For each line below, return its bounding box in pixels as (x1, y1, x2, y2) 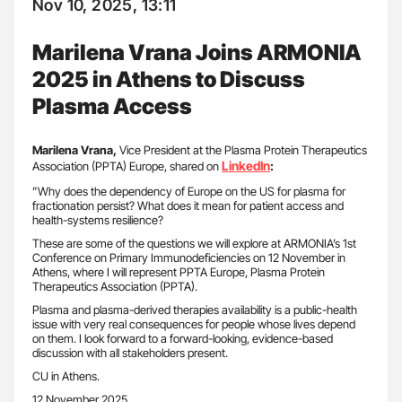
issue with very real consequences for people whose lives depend (32, 316, 355, 331)
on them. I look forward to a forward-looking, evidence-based (32, 330, 333, 345)
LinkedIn (222, 157, 270, 173)
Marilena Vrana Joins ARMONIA (32, 39, 362, 66)
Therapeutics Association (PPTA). (32, 278, 197, 293)
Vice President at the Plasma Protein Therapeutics (117, 142, 367, 157)
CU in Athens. (32, 368, 100, 383)
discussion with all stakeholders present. (32, 345, 228, 360)
